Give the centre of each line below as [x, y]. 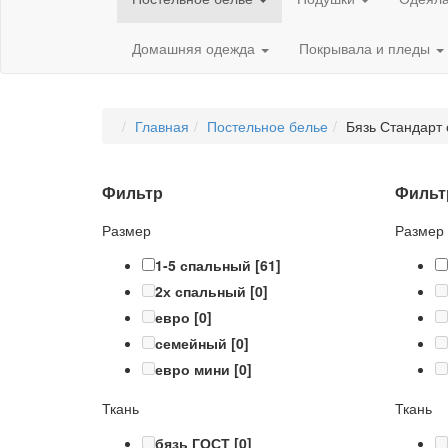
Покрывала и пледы [366, 48]
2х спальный [200, 291]
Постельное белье [267, 126]
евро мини [192, 369]
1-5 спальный [203, 265]
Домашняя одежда [195, 48]
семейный [191, 343]
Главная [162, 126]
